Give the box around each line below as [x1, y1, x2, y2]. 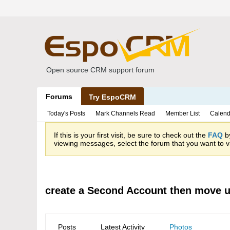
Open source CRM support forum [46, 66, 155, 74]
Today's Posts [47, 110, 85, 117]
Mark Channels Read [95, 110, 155, 117]
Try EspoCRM [89, 93, 136, 101]
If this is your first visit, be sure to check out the [54, 131, 208, 139]
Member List [165, 110, 200, 117]
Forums [46, 92, 72, 101]
